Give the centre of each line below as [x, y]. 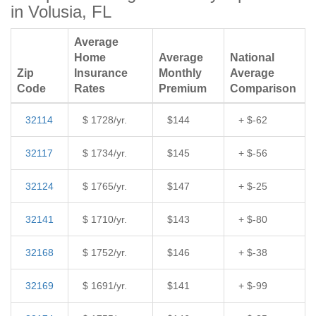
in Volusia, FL [61, 12]
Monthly [180, 73]
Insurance [101, 73]
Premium [183, 89]
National [252, 57]
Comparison [263, 89]
